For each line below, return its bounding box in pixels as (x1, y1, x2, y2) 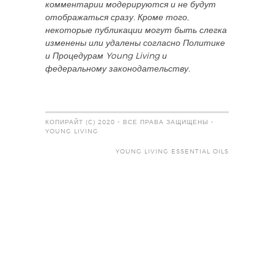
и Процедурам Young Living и (45, 51, 167, 61)
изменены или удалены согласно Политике (45, 39, 225, 48)
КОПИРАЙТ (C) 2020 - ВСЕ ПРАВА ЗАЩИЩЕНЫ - (45, 119, 214, 125)
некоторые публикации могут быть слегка (45, 26, 227, 35)
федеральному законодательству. (45, 64, 190, 73)
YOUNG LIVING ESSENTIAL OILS (116, 148, 229, 155)
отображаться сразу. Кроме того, (45, 13, 189, 22)
